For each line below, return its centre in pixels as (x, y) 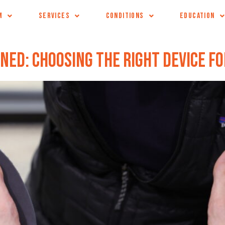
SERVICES (54, 16)
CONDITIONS (125, 16)
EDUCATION (197, 16)
